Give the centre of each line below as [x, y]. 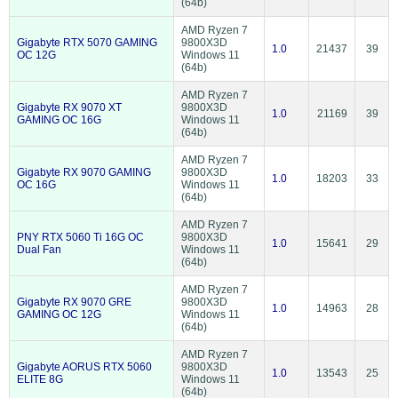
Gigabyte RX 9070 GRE [74, 302]
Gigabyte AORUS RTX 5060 [84, 366]
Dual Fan [39, 249]
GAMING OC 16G [59, 119]
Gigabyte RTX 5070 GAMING [87, 42]
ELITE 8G [40, 379]
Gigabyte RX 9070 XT [69, 107]
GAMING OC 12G [59, 314]
